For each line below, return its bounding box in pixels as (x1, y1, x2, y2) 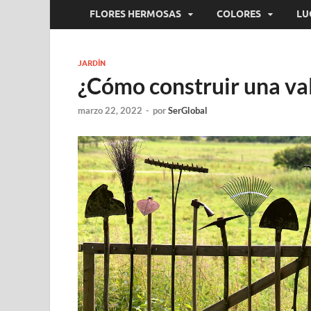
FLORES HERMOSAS (90, 8, 181, 19)
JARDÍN (78, 58, 106, 68)
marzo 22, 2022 (78, 105, 142, 117)
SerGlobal (168, 105, 208, 117)
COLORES (217, 8, 261, 19)
